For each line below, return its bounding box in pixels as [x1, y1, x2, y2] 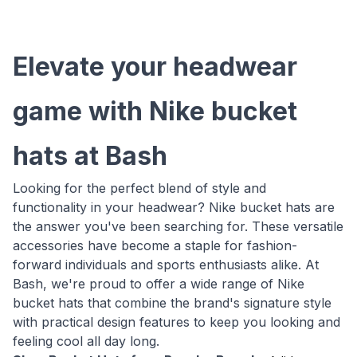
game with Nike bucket [13, 96, 297, 127]
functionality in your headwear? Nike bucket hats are [13, 199, 335, 215]
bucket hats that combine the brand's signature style [13, 295, 331, 311]
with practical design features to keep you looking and [13, 314, 340, 330]
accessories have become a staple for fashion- [13, 237, 297, 253]
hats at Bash [13, 140, 167, 171]
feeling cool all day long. [13, 333, 159, 349]
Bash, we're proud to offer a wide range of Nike [13, 276, 304, 292]
